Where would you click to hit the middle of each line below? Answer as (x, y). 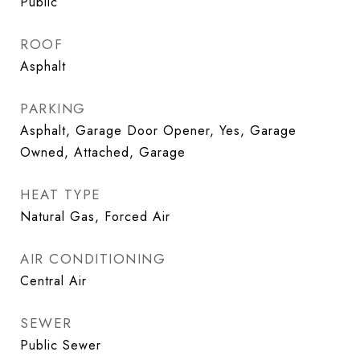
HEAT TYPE (61, 194)
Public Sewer (61, 345)
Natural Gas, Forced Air (95, 217)
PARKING (53, 108)
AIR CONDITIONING (93, 259)
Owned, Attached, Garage (103, 152)
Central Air (53, 281)
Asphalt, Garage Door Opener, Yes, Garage (158, 131)
